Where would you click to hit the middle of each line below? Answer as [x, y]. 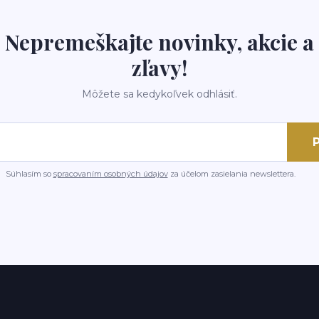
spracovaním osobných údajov [110, 174]
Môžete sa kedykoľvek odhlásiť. [159, 94]
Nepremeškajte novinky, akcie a [159, 42]
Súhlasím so [29, 174]
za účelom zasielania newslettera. [231, 174]
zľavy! [159, 68]
